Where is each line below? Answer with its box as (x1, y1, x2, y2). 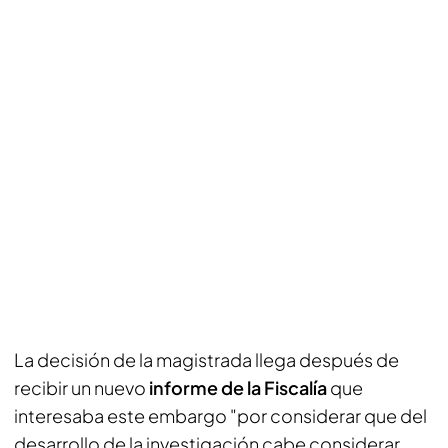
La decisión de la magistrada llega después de (14, 348, 399, 371)
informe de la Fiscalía (149, 376, 327, 399)
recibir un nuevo (14, 376, 149, 399)
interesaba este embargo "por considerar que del (14, 404, 427, 427)
